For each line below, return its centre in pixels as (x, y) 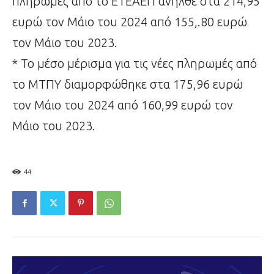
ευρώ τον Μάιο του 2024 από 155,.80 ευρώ (130, 22)
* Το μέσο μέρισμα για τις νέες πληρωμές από (135, 64)
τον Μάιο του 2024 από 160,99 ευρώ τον (123, 105)
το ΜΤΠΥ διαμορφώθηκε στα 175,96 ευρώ (128, 84)
